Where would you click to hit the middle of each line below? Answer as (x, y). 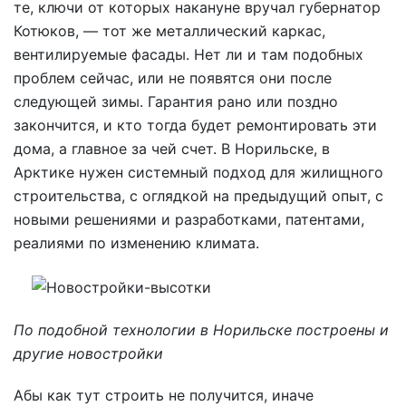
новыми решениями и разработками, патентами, (189, 220)
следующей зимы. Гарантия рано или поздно (176, 102)
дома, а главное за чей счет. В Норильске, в (172, 149)
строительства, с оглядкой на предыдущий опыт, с (198, 196)
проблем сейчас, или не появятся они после (173, 78)
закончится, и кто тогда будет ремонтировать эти (195, 126)
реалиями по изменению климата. (136, 243)
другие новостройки (88, 353)
